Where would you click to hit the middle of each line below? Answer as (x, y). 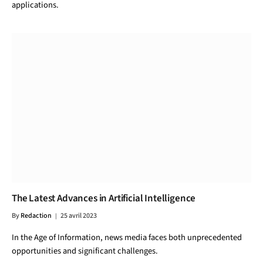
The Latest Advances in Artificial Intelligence (104, 198)
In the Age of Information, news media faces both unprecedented (127, 237)
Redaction (36, 216)
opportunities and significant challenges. (85, 251)
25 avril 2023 (79, 216)
